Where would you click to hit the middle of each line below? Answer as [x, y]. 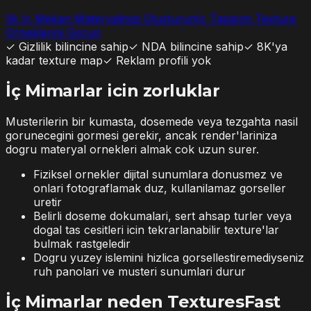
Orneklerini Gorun [53, 32]
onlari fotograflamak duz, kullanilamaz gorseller [160, 188]
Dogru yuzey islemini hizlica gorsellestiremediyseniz [169, 257]
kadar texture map [54, 60]
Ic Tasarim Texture [246, 18]
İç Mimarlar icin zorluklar [113, 90]
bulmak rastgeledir [82, 243]
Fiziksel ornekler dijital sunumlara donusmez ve [158, 174]
